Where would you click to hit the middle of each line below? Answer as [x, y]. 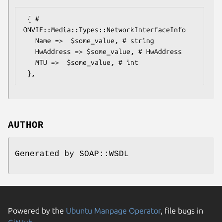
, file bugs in [182, 210]
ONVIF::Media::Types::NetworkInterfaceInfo [105, 29]
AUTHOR [26, 125]
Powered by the [37, 210]
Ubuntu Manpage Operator [113, 210]
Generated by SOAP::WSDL [72, 154]
